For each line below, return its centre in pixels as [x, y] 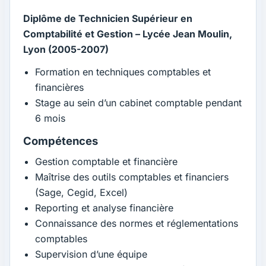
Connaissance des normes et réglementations [137, 223]
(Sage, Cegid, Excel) [82, 192]
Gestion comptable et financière [107, 161]
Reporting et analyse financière [104, 208]
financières [60, 87]
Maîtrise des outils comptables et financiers [132, 177]
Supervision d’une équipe [91, 254]
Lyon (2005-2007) [66, 49]
